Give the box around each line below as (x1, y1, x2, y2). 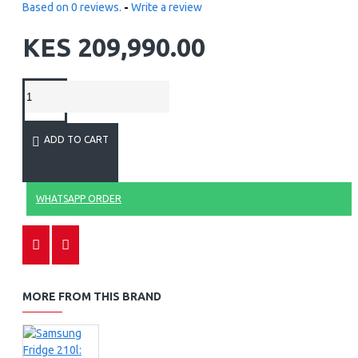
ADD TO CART (44, 134, 109, 145)
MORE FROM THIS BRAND (22, 290, 161, 303)
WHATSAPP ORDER (36, 193, 121, 204)
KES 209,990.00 (22, 33, 205, 62)
